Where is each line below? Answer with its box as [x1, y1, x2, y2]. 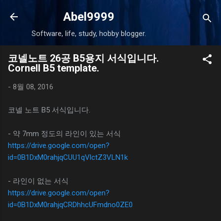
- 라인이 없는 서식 [8, 176, 69, 185]
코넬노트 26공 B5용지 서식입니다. [8, 52, 159, 64]
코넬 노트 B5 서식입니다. [8, 105, 90, 114]
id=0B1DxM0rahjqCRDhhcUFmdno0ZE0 [8, 200, 133, 209]
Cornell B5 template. [8, 62, 99, 74]
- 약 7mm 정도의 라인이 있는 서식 [8, 129, 121, 138]
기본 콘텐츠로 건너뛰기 [72, 8, 149, 17]
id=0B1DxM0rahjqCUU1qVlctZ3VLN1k [8, 152, 128, 162]
